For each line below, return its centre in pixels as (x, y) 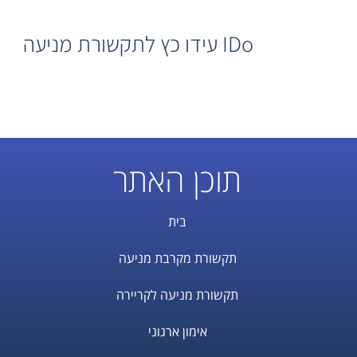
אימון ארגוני (177, 331)
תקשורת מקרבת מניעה (177, 258)
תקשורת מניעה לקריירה (178, 295)
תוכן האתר (178, 180)
